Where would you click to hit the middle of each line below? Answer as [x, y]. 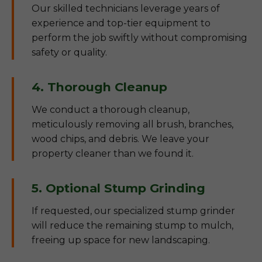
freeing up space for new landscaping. [121, 240]
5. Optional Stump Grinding [118, 188]
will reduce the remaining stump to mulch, [132, 225]
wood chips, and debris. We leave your [120, 139]
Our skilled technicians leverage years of [126, 8]
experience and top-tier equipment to [121, 23]
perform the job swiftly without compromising [139, 38]
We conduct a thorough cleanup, [111, 110]
